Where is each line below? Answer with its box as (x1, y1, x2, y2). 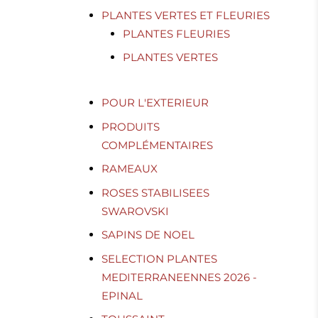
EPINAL (102, 288, 143, 302)
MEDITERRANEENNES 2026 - (102, 270, 258, 284)
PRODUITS (102, 119, 160, 133)
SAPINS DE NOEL (102, 228, 195, 242)
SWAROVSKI (102, 204, 170, 218)
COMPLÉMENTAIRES (102, 138, 214, 152)
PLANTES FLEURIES (123, 26, 231, 40)
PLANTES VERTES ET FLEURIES (102, 8, 270, 22)
